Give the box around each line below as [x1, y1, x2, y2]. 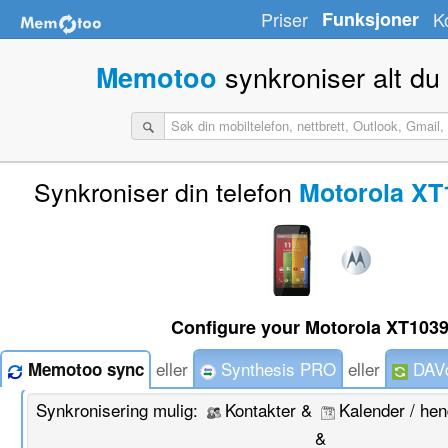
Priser [261, 6, 308, 32]
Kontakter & [225, 397, 317, 423]
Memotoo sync [23, 357, 144, 382]
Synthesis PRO [216, 356, 336, 382]
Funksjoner [322, 6, 419, 32]
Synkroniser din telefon [33, 173, 292, 210]
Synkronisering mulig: [36, 397, 203, 423]
